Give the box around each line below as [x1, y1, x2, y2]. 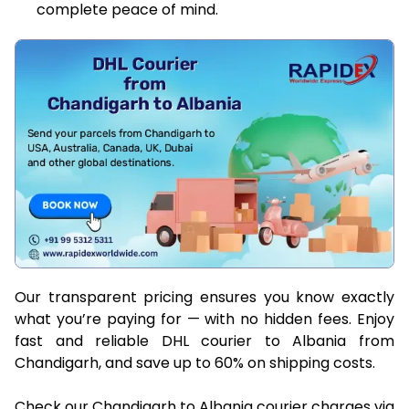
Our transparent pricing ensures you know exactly [15, 286, 394, 308]
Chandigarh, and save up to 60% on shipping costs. [15, 351, 375, 373]
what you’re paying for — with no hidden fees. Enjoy [15, 308, 394, 330]
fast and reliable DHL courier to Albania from [15, 330, 394, 351]
